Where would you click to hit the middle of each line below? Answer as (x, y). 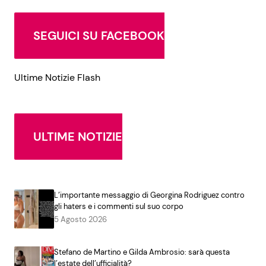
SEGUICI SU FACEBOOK (99, 35)
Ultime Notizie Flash (57, 77)
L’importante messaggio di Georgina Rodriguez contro (149, 195)
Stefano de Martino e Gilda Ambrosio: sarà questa (142, 252)
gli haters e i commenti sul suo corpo (118, 206)
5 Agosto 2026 (80, 219)
